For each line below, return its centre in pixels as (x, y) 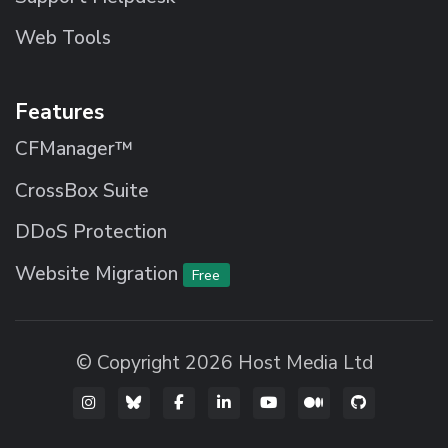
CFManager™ (74, 149)
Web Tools (63, 38)
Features (59, 112)
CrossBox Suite (82, 190)
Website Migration (99, 273)
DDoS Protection (91, 232)
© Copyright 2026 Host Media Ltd (224, 362)
